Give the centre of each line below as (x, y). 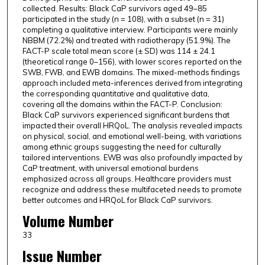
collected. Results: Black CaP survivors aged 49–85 (114, 9)
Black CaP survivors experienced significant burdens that (126, 115)
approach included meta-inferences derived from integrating (132, 83)
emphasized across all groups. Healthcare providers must (127, 179)
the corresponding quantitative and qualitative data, (116, 94)
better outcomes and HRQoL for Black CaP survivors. (117, 200)
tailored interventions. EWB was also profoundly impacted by (132, 158)
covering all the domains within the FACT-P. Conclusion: (122, 104)
